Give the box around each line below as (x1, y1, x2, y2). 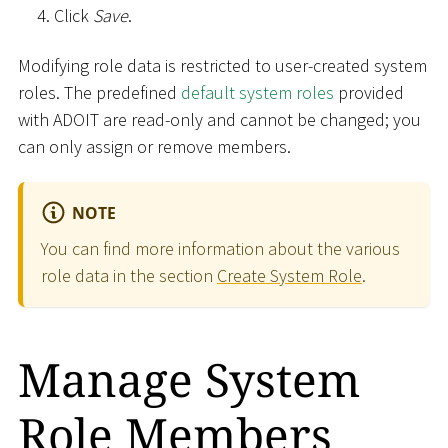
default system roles (181, 80, 334, 104)
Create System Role (217, 263, 362, 287)
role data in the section (41, 263, 217, 287)
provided (334, 80, 404, 104)
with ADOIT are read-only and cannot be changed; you (18, 107, 421, 131)
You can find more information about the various (41, 236, 400, 260)
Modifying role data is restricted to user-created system (18, 53, 427, 77)
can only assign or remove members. (18, 134, 291, 158)
